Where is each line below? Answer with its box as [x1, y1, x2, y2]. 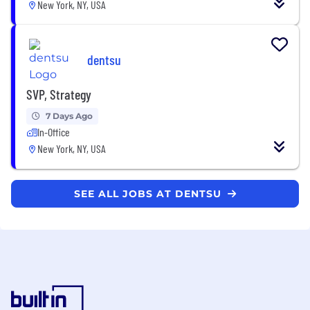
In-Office [37, 125, 70, 138]
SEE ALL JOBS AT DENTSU [74, 187, 225, 200]
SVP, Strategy [26, 85, 91, 102]
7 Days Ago [46, 110, 93, 121]
